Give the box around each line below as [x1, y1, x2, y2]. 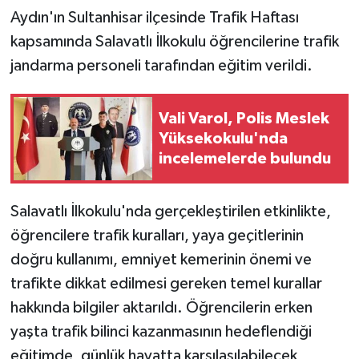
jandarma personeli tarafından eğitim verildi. [10, 58, 313, 75]
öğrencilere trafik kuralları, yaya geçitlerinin [10, 228, 304, 244]
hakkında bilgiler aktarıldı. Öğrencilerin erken [10, 300, 313, 317]
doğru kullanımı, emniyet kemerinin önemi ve [10, 252, 312, 268]
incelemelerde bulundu [159, 150, 331, 167]
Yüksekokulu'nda [159, 130, 288, 147]
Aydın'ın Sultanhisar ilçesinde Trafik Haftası [10, 10, 299, 26]
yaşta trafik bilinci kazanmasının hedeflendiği [10, 324, 312, 341]
